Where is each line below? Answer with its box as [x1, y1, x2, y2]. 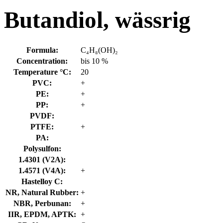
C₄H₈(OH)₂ [81, 45, 118, 54]
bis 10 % [81, 56, 108, 65]
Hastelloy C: [21, 177, 63, 186]
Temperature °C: [13, 67, 71, 76]
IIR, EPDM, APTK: [8, 210, 76, 219]
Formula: [26, 45, 58, 54]
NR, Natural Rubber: [5, 188, 79, 197]
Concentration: [16, 56, 68, 65]
